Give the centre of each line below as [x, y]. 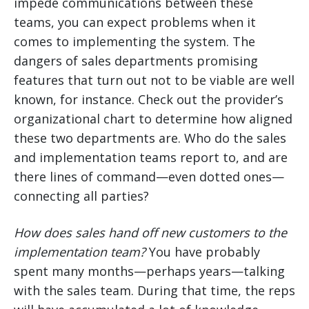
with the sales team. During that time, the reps [154, 291]
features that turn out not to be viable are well [154, 80]
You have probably [203, 252]
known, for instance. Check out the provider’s [149, 100]
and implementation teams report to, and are [151, 158]
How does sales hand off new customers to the [150, 233]
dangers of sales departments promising [136, 61]
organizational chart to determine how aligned [153, 119]
